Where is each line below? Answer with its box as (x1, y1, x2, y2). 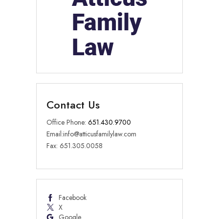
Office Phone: (46, 117, 88, 127)
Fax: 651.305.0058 (46, 140, 103, 151)
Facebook (59, 192, 87, 202)
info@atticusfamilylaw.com (63, 129, 136, 139)
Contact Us (46, 96, 100, 112)
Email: (46, 129, 63, 139)
